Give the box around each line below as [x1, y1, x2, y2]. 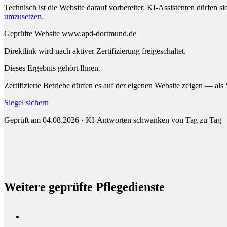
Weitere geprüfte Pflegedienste [4, 180, 165, 194]
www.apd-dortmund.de [62, 29, 136, 38]
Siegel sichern [4, 98, 49, 107]
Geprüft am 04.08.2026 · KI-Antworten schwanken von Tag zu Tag [4, 115, 221, 124]
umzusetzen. [4, 12, 44, 21]
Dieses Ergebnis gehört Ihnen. [4, 63, 100, 72]
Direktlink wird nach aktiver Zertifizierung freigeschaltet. [4, 46, 186, 55]
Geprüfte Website [4, 29, 60, 38]
